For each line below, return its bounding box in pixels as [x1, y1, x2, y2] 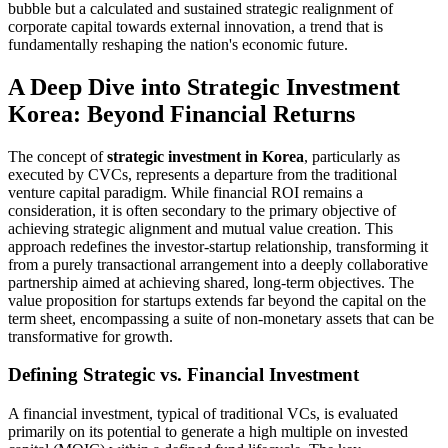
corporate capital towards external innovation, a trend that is [8, 17, 383, 35]
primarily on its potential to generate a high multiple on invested [8, 423, 408, 441]
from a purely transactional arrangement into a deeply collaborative [8, 255, 428, 273]
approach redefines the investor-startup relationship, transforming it [8, 237, 428, 255]
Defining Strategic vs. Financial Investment [8, 364, 359, 386]
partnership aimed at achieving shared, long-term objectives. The [8, 273, 414, 291]
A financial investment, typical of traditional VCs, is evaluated [8, 405, 398, 423]
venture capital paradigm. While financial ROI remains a [8, 183, 363, 201]
